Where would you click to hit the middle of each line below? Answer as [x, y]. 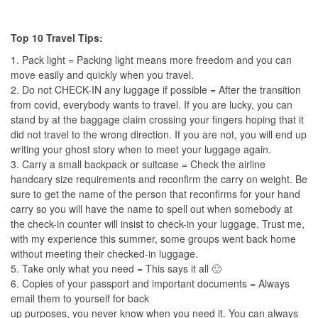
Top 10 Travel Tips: [57, 38]
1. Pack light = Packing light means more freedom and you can [151, 60]
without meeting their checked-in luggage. [104, 253]
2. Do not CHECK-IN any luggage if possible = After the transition [156, 89]
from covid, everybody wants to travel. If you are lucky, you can [152, 104]
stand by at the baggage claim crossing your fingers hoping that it [157, 119]
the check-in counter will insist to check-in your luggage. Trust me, [158, 224]
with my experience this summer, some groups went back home [153, 238]
